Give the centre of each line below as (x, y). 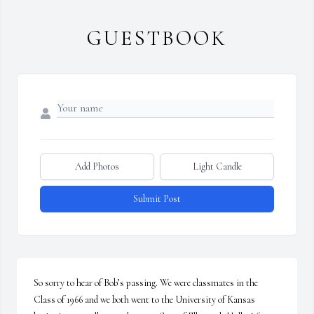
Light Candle (217, 167)
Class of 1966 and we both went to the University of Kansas (144, 300)
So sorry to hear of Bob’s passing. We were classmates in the (146, 283)
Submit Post (157, 199)
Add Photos (97, 167)
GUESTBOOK (157, 39)
